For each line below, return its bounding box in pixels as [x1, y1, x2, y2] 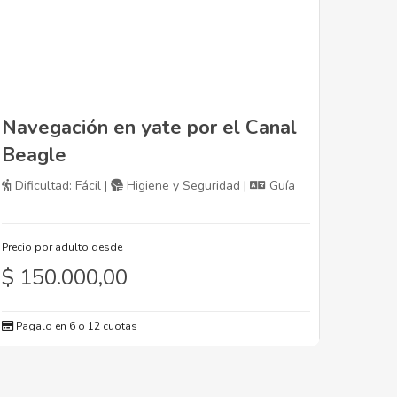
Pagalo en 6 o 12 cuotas [13, 319, 137, 334]
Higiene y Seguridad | [123, 177, 250, 195]
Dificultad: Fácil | [12, 177, 111, 195]
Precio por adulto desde [2, 240, 122, 255]
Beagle [2, 142, 66, 169]
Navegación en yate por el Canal [2, 114, 297, 142]
